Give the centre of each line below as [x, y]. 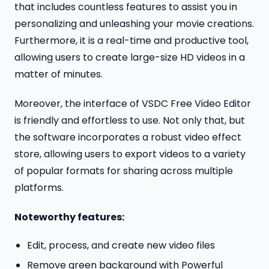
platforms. [39, 188]
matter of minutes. [59, 74]
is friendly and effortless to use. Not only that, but [130, 121]
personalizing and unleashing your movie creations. [134, 24]
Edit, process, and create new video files [121, 245]
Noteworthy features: [69, 217]
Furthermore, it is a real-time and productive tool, [131, 41]
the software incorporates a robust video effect [128, 138]
